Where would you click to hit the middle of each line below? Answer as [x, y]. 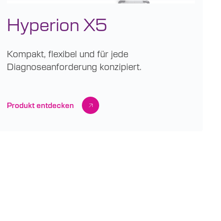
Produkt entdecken [41, 105]
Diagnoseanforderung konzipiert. [74, 67]
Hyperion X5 [57, 24]
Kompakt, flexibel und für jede [68, 54]
